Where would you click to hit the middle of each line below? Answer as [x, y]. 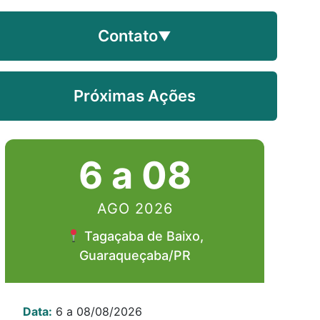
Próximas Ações [135, 96]
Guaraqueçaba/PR [135, 255]
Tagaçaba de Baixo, [142, 236]
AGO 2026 [135, 209]
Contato [128, 36]
